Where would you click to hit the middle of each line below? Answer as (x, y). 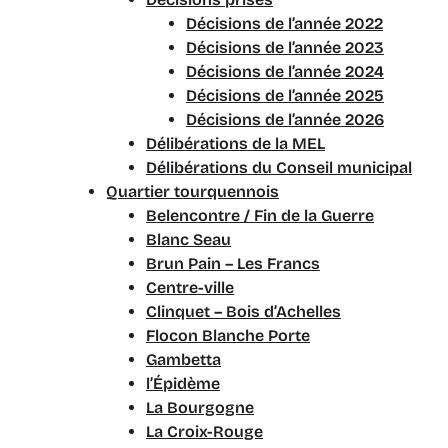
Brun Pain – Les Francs (233, 263)
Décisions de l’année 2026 (285, 119)
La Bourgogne (200, 407)
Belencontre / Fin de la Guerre (260, 215)
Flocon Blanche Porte (228, 335)
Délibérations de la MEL (235, 143)
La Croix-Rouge (204, 431)
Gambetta (183, 359)
